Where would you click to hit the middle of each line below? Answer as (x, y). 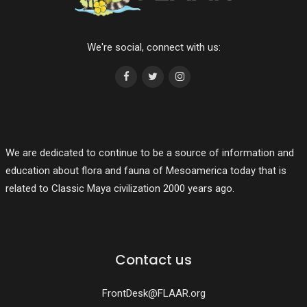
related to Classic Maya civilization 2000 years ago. (120, 188)
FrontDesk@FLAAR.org (153, 293)
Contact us (153, 259)
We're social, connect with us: (153, 47)
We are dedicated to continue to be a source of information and (149, 152)
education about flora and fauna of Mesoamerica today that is (146, 170)
